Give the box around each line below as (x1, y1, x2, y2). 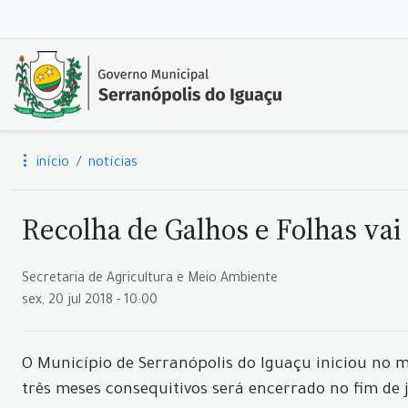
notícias (88, 157, 138, 171)
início (33, 157, 69, 171)
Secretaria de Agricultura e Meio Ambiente (22, 272, 278, 287)
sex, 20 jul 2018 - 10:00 (22, 294, 158, 309)
